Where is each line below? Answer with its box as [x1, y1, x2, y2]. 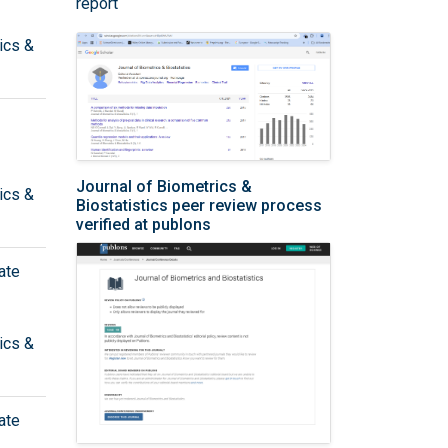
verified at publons [76, 215, 211, 235]
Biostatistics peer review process [76, 196, 322, 216]
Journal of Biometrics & [76, 177, 252, 197]
